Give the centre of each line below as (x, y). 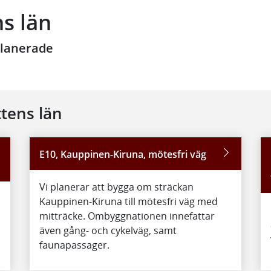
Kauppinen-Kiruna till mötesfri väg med (128, 201)
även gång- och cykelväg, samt (108, 230)
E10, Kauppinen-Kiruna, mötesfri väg (122, 154)
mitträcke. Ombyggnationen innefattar (127, 216)
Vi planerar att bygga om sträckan (116, 187)
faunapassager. (74, 245)
